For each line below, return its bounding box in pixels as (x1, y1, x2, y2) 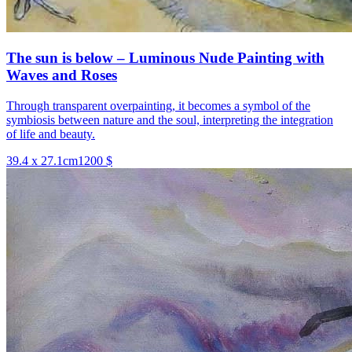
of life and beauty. (6, 127, 95, 141)
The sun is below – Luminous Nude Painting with (6, 49, 324, 67)
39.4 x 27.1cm (6, 154, 78, 168)
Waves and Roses (6, 67, 117, 84)
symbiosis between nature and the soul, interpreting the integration (6, 113, 333, 127)
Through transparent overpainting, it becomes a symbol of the (6, 99, 310, 113)
